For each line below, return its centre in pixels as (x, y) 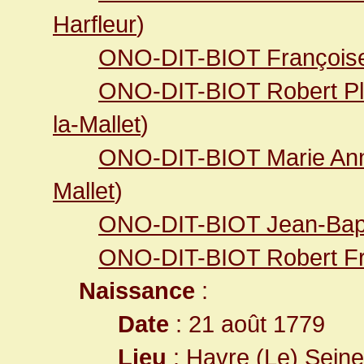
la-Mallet (97, 124)
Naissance (137, 290)
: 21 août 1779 (247, 324)
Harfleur (95, 24)
